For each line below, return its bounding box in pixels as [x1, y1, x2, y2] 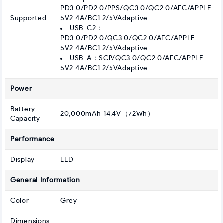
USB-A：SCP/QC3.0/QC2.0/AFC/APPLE [70, 55, 204, 62]
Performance [10, 136, 55, 143]
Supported [10, 15, 47, 22]
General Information [10, 177, 80, 184]
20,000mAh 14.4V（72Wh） [60, 111, 155, 118]
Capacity [10, 115, 40, 123]
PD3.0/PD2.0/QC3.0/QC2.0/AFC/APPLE [60, 35, 196, 42]
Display [10, 156, 35, 164]
